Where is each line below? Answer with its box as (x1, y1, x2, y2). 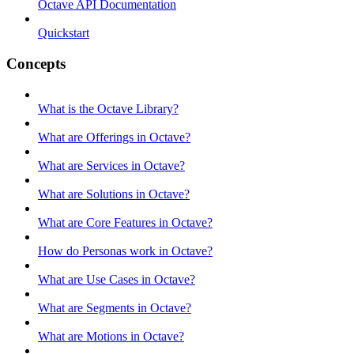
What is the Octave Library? (38, 101, 179, 115)
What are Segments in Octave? (38, 300, 191, 314)
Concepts (6, 55, 66, 72)
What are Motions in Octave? (38, 329, 184, 343)
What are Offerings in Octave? (38, 130, 190, 144)
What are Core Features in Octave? (38, 215, 213, 229)
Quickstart (38, 26, 89, 40)
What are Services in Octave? (38, 158, 185, 172)
